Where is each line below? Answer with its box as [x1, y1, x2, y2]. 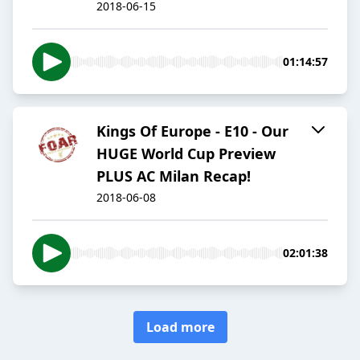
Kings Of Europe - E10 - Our [96, 121, 288, 141]
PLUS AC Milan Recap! [96, 166, 251, 186]
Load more [145, 318, 215, 337]
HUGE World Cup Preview [96, 144, 276, 164]
